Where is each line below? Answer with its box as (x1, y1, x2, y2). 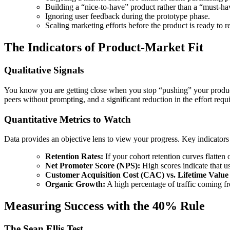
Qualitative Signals (4, 65, 84, 76)
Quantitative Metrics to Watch (4, 113, 131, 125)
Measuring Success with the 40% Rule (4, 199, 205, 213)
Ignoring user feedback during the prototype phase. (45, 12, 210, 21)
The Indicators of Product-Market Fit (4, 41, 203, 54)
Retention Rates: (45, 152, 103, 161)
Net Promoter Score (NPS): (45, 161, 140, 170)
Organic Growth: (45, 180, 105, 189)
